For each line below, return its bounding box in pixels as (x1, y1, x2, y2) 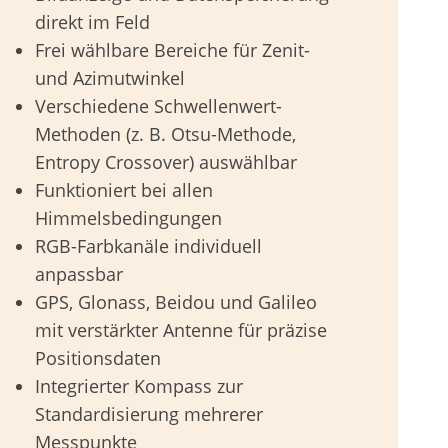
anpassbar (35, 262, 124, 286)
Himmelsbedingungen (35, 206, 223, 230)
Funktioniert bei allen (35, 178, 214, 202)
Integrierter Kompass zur (35, 374, 244, 398)
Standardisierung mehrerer (35, 402, 264, 426)
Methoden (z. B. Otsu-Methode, (35, 122, 297, 146)
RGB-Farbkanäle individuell (35, 234, 263, 258)
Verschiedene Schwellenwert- (35, 94, 283, 118)
